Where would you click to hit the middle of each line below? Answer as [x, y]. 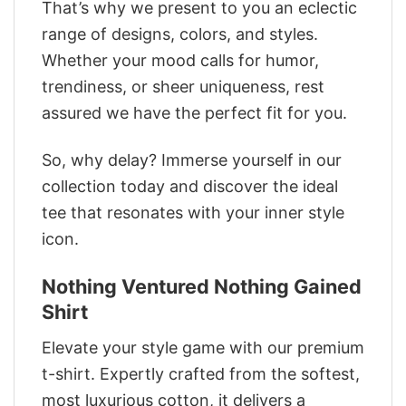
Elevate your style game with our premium [203, 347]
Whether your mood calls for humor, [180, 60]
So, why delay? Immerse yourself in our [192, 160]
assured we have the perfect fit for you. [194, 112]
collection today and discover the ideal [190, 187]
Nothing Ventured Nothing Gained [202, 286]
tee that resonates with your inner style [193, 213]
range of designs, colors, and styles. [180, 34]
